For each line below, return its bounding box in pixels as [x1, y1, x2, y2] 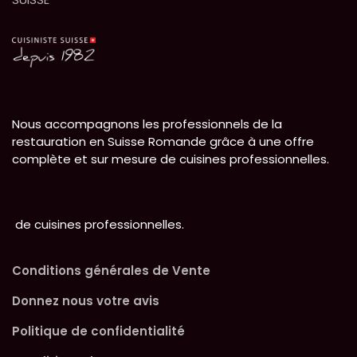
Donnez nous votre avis [12, 292, 159, 309]
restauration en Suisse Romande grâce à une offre [12, 132, 314, 150]
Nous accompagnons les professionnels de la [12, 115, 282, 132]
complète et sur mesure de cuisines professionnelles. [12, 150, 329, 167]
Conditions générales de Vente [12, 261, 210, 279]
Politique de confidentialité [12, 322, 185, 339]
